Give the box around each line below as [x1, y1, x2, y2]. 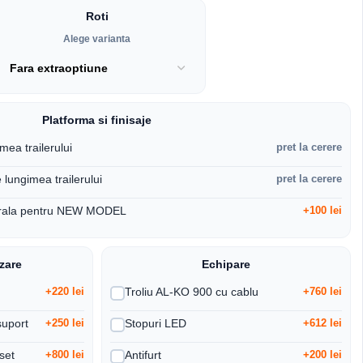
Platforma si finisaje [42, 113, 152, 127]
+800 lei [45, 348, 84, 361]
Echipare [201, 258, 250, 271]
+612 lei [303, 317, 342, 330]
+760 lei [303, 285, 342, 298]
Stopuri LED [124, 317, 186, 331]
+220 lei [45, 285, 84, 298]
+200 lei [303, 348, 342, 361]
